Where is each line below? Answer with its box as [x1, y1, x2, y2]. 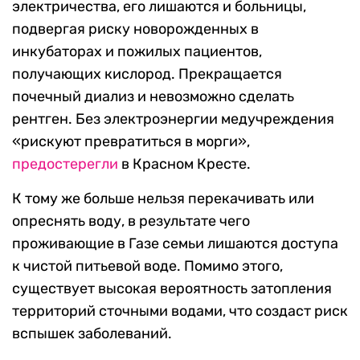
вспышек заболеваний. [12, 325, 172, 343]
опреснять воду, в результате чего [12, 212, 250, 231]
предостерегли [12, 155, 118, 174]
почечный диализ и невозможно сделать [12, 88, 294, 106]
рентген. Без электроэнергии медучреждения [12, 110, 334, 129]
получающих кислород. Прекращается [12, 65, 282, 84]
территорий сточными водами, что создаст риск [12, 302, 348, 321]
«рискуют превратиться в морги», [12, 133, 250, 151]
